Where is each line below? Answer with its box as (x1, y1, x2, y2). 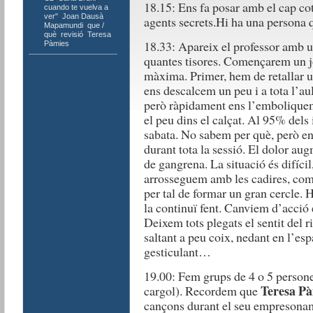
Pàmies (43, 39, 69, 48)
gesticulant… (143, 243, 211, 260)
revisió (60, 30, 83, 38)
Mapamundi (43, 21, 83, 29)
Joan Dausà (61, 12, 103, 20)
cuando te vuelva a (43, 3, 108, 11)
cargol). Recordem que (143, 282, 261, 299)
